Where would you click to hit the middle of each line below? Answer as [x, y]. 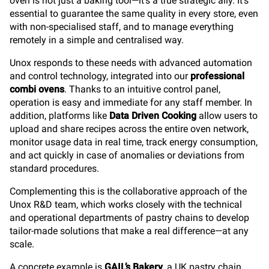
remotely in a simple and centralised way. [97, 40]
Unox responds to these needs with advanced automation [131, 63]
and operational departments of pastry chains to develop [129, 218]
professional [217, 76]
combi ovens [37, 89]
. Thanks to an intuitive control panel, [142, 89]
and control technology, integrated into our [100, 76]
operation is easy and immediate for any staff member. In [131, 102]
